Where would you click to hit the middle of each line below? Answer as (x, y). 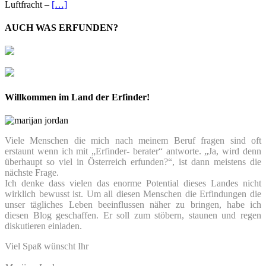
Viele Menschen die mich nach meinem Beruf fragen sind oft (133, 140)
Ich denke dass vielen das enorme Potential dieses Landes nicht (133, 183)
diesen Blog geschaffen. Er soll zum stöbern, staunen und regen (133, 215)
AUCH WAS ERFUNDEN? (61, 28)
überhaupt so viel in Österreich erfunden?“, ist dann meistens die (133, 161)
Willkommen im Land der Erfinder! (77, 97)
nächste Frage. (32, 172)
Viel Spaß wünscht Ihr (47, 246)
